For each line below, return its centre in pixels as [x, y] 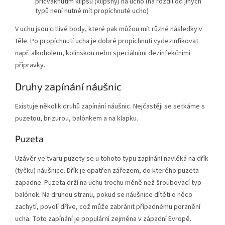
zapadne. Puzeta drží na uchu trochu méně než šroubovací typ [108, 183]
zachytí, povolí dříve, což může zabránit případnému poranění [108, 207]
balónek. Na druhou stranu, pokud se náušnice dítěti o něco [104, 195]
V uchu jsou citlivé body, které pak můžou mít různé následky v [109, 29]
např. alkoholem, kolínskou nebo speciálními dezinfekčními [103, 53]
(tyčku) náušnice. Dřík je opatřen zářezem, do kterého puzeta [107, 171]
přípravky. [30, 66]
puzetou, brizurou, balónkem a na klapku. [77, 118]
